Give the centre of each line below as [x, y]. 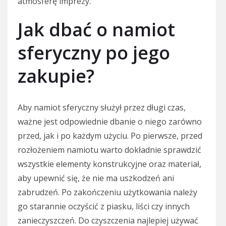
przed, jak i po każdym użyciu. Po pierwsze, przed [110, 135]
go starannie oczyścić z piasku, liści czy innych [104, 206]
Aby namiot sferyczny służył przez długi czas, [102, 107]
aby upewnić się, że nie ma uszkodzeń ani [96, 178]
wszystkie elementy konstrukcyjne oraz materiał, [109, 164]
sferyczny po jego [94, 52]
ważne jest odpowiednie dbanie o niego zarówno [110, 121]
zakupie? [56, 76]
